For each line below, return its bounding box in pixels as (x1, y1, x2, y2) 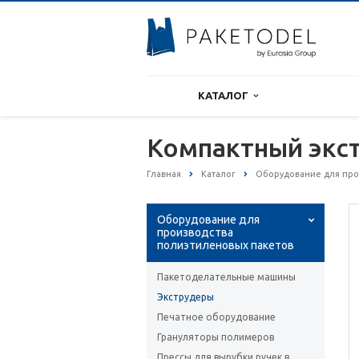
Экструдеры (157, 292, 214, 303)
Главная (147, 169, 181, 179)
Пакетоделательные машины (157, 272, 296, 283)
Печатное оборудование (157, 312, 276, 323)
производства (157, 226, 233, 240)
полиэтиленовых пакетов (157, 239, 294, 252)
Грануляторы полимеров (157, 332, 274, 343)
